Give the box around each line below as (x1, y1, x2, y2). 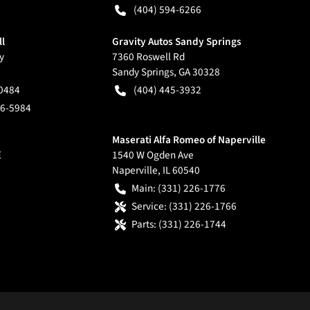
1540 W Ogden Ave (111, 147, 194, 163)
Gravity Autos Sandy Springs (111, 33, 241, 49)
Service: (131, 198, 167, 214)
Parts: (131, 216, 156, 232)
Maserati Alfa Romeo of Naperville (111, 131, 266, 147)
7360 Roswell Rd (111, 48, 185, 64)
